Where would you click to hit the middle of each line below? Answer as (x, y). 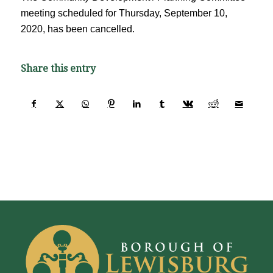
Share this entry (58, 69)
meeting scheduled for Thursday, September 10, (124, 13)
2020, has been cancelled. (77, 29)
